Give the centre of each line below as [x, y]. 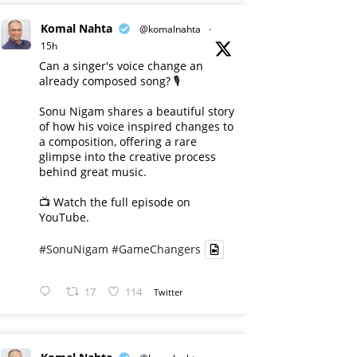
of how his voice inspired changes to [136, 126]
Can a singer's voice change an [121, 66]
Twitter [169, 292]
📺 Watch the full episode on [115, 202]
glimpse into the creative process [127, 157]
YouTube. [64, 217]
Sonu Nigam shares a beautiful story [137, 111]
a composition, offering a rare [118, 141]
